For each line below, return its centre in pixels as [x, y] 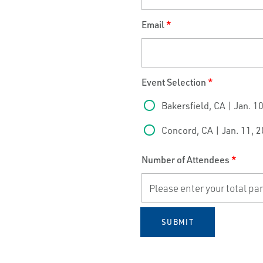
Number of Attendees [186, 160]
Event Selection [174, 82]
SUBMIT [178, 222]
